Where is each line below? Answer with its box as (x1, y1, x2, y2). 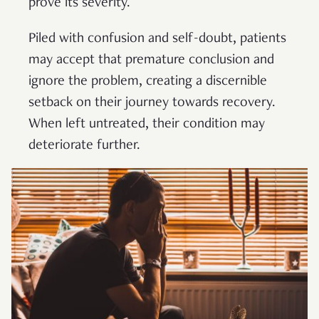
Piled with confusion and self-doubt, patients (28, 31, 286, 46)
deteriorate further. (28, 138, 144, 153)
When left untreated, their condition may (28, 117, 265, 132)
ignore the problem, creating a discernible (28, 74, 267, 89)
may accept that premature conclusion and (28, 53, 274, 68)
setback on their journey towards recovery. (28, 95, 276, 110)
